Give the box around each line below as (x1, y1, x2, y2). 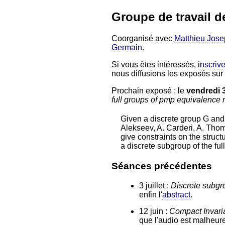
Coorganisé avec (111, 34, 174, 43)
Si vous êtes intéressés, (111, 60, 198, 69)
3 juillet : (139, 181, 171, 190)
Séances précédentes (111, 160, 212, 171)
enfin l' (139, 190, 162, 199)
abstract (162, 190, 190, 199)
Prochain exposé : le (111, 86, 186, 95)
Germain (111, 43, 142, 52)
